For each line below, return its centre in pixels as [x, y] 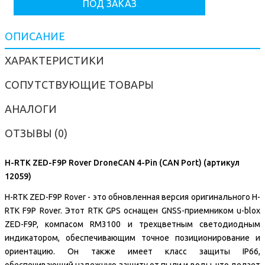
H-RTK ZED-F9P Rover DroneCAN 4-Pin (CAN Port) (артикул [122, 163]
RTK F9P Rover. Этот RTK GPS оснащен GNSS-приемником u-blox [132, 210]
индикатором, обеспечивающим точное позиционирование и [132, 237]
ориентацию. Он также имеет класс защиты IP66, [132, 251]
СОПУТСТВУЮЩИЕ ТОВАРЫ [79, 85]
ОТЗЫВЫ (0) [36, 133]
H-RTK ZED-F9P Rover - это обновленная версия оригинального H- [132, 197]
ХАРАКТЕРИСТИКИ [54, 60]
